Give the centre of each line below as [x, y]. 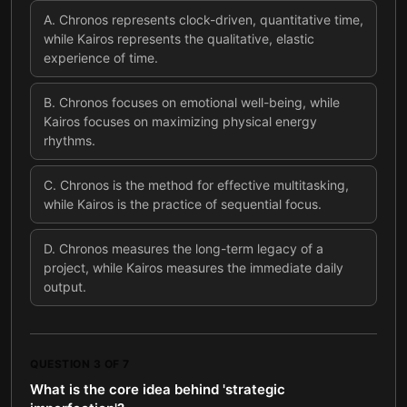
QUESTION [62, 364]
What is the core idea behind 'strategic [158, 389]
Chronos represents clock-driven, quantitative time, [211, 20]
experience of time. [101, 58]
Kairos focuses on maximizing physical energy [180, 121]
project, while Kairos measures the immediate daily [194, 268]
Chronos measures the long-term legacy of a [191, 248]
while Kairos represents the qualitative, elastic [179, 39]
